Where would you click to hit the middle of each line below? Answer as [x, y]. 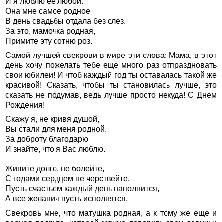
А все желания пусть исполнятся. [67, 198]
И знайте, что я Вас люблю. [55, 149]
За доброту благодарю [47, 139]
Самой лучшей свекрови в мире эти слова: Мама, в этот [111, 55]
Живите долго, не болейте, [55, 169]
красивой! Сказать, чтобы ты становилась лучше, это [111, 85]
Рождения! [25, 105]
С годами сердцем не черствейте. [68, 179]
